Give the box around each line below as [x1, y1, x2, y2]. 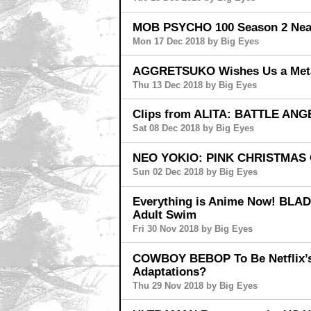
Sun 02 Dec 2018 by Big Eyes [132, 167, 258, 178]
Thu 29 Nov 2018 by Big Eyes [132, 280, 258, 291]
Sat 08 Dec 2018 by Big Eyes [132, 123, 254, 134]
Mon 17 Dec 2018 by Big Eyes [132, 35, 259, 47]
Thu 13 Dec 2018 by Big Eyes [132, 79, 257, 90]
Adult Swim [132, 208, 196, 221]
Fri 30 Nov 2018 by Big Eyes [132, 223, 253, 234]
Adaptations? [132, 264, 206, 278]
